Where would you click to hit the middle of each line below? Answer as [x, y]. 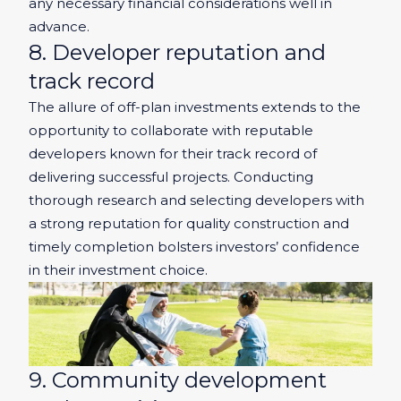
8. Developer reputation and [177, 53]
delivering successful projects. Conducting [171, 177]
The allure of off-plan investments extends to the [195, 107]
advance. [59, 27]
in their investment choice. [118, 270]
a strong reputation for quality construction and [189, 224]
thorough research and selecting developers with [196, 200]
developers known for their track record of [173, 154]
